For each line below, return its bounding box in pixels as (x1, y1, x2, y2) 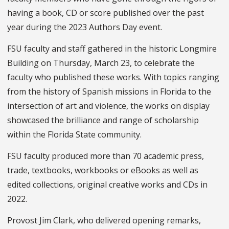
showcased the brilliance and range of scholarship (7, 114, 199, 126)
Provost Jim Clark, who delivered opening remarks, (7, 215, 201, 226)
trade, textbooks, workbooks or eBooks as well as (7, 165, 198, 176)
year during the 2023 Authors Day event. (7, 21, 162, 33)
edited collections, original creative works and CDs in (7, 179, 208, 191)
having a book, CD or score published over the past (7, 7, 204, 19)
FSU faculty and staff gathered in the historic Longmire (7, 43, 217, 55)
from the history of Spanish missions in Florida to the (7, 86, 211, 98)
